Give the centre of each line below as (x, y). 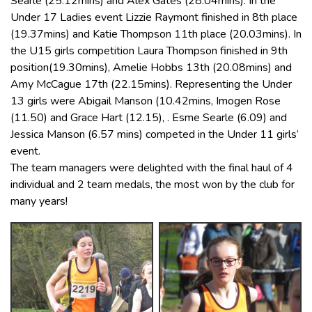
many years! (39, 201)
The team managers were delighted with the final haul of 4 (152, 167)
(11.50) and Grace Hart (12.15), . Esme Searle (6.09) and (149, 117)
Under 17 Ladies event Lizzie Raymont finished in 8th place (154, 17)
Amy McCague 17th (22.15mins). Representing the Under (151, 84)
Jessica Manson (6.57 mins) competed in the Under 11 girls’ (155, 134)
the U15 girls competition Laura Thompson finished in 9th (149, 50)
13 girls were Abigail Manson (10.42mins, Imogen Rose (146, 101)
